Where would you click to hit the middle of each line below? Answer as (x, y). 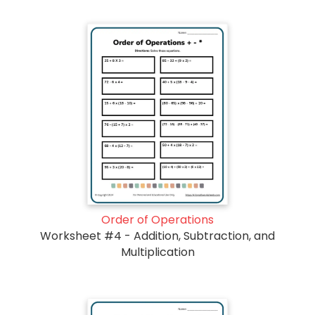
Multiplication (157, 252)
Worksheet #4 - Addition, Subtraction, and (157, 236)
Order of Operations (157, 219)
